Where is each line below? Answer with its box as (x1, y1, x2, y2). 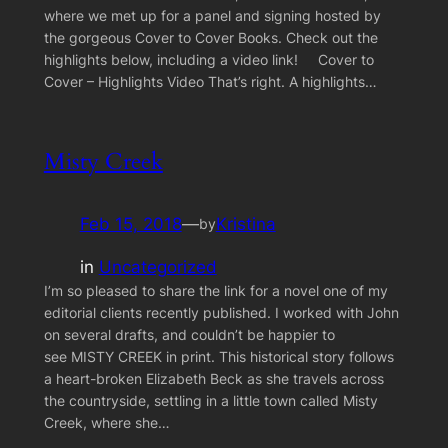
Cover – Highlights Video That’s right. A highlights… (43, 72, 377, 90)
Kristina (215, 214, 276, 235)
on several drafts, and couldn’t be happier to (43, 325, 335, 343)
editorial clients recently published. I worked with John (43, 303, 399, 321)
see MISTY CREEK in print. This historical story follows (43, 347, 394, 365)
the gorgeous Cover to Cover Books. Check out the (43, 28, 378, 46)
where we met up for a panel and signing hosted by (43, 6, 381, 24)
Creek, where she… (43, 413, 170, 431)
